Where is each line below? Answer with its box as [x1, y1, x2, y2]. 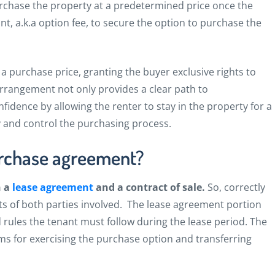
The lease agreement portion [127, 198, 261, 212]
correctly [224, 180, 265, 195]
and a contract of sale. [93, 180, 207, 195]
